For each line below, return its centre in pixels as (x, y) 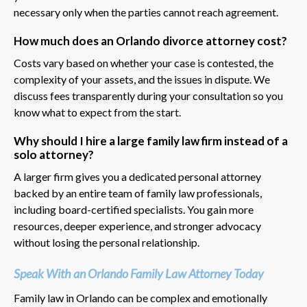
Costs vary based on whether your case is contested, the (144, 62)
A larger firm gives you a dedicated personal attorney (137, 176)
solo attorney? (54, 154)
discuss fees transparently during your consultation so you (148, 95)
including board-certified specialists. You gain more (134, 209)
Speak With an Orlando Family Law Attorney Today (139, 273)
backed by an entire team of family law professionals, (138, 193)
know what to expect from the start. (97, 112)
